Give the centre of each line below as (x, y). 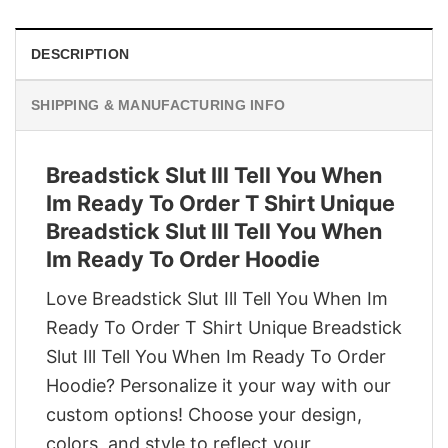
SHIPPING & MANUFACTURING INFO (158, 105)
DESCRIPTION (80, 54)
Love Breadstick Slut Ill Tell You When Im (217, 298)
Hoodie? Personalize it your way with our (218, 385)
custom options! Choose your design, (204, 414)
